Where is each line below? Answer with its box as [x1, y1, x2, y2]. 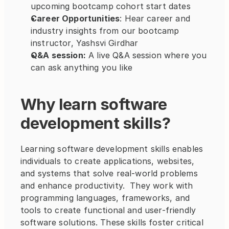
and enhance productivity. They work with [20, 180, 193, 191]
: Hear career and [120, 13, 190, 24]
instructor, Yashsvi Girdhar [31, 38, 139, 48]
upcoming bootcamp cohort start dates [31, 1, 191, 11]
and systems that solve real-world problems [20, 168, 198, 178]
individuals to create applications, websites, [20, 156, 195, 166]
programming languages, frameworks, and [20, 193, 190, 203]
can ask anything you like [31, 62, 133, 73]
